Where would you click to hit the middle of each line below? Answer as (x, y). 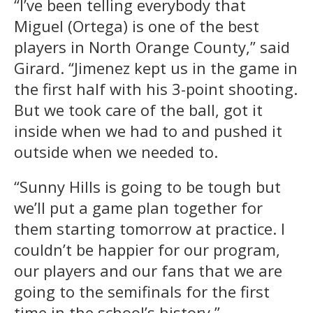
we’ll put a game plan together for (138, 207)
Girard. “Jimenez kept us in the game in (156, 67)
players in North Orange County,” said (152, 46)
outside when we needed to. (116, 151)
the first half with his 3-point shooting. (156, 88)
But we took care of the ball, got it (138, 109)
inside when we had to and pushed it (148, 130)
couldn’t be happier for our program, (147, 249)
